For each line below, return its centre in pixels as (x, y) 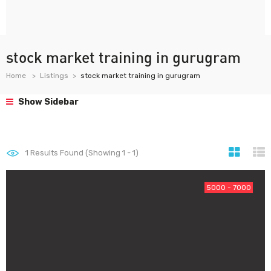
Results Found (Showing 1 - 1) (83, 153)
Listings (54, 76)
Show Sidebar (47, 102)
